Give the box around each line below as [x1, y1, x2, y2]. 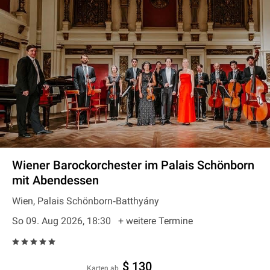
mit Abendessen [12, 173, 99, 187]
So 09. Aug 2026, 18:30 [12, 215, 113, 227]
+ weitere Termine [118, 215, 193, 227]
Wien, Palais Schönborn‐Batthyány [12, 195, 159, 207]
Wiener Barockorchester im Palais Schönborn [12, 158, 254, 172]
